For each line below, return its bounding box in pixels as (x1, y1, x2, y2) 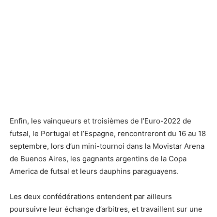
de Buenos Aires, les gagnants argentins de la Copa (10, 154, 186, 164)
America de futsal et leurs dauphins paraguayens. (10, 167, 179, 176)
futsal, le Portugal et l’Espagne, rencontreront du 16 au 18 (10, 129, 206, 139)
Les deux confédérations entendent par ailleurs (10, 192, 172, 201)
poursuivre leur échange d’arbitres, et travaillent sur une (10, 204, 202, 214)
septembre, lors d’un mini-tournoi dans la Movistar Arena (10, 141, 204, 151)
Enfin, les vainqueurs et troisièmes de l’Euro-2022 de (10, 116, 191, 126)
